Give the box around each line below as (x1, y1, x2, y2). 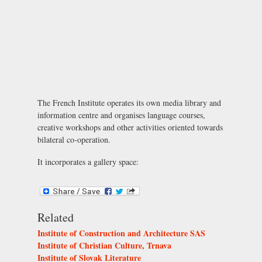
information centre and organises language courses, (37, 109, 205, 121)
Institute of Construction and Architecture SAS (37, 226, 205, 239)
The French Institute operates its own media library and (37, 97, 221, 109)
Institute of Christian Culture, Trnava (37, 239, 171, 251)
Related (37, 209, 74, 225)
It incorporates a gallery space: (37, 156, 139, 168)
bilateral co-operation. (37, 134, 111, 146)
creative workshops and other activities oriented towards (37, 122, 223, 133)
